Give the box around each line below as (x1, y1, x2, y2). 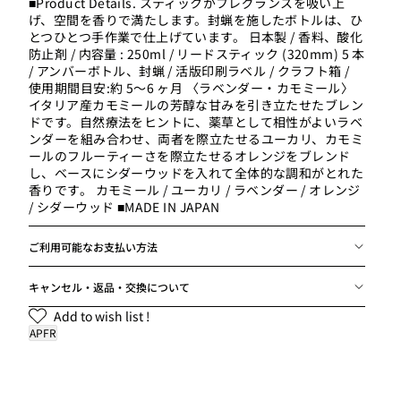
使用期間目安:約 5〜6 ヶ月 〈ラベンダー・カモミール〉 (29, 79, 354, 97)
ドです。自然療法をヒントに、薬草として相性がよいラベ (29, 113, 363, 131)
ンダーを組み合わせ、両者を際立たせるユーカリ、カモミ (29, 130, 363, 148)
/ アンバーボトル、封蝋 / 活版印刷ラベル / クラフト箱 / (29, 62, 350, 80)
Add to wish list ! (54, 307, 150, 326)
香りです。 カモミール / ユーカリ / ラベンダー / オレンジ (29, 181, 361, 199)
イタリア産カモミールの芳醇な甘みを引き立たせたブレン (29, 96, 363, 114)
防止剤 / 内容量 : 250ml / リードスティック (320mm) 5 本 (29, 45, 365, 63)
